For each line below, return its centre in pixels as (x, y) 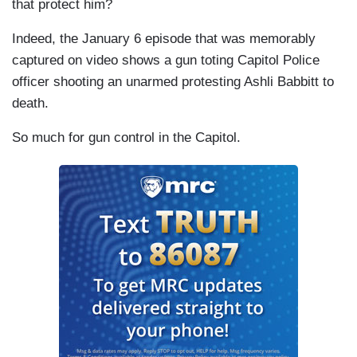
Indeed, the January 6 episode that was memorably (164, 39)
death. (30, 104)
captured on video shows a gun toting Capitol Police (166, 61)
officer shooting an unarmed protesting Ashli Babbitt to (173, 82)
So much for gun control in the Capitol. (126, 138)
